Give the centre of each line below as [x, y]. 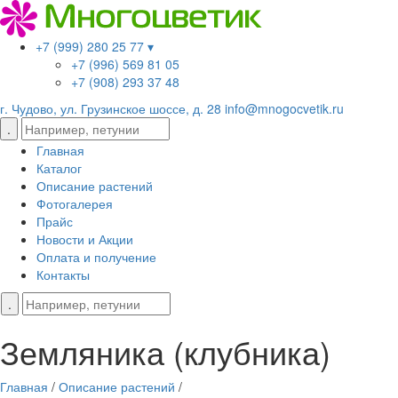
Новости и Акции [85, 239]
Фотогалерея [75, 203]
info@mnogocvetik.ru [284, 108]
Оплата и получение [96, 257]
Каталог [59, 168]
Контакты [63, 275]
